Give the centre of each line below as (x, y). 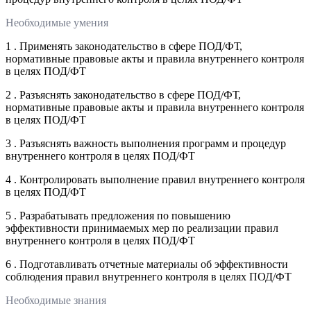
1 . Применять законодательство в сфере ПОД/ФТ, (124, 46)
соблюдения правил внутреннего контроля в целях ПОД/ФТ (149, 276)
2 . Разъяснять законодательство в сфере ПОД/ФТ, (123, 94)
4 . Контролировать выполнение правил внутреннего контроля (155, 179)
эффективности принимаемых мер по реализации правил (142, 228)
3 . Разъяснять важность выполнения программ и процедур (146, 143)
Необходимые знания (56, 300)
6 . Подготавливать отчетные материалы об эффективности (147, 264)
